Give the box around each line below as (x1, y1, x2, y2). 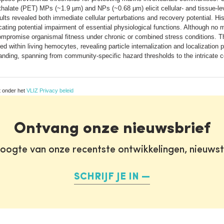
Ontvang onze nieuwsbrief (13, 120, 210, 137)
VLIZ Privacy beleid (26, 87, 73, 93)
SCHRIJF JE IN (74, 171, 139, 182)
